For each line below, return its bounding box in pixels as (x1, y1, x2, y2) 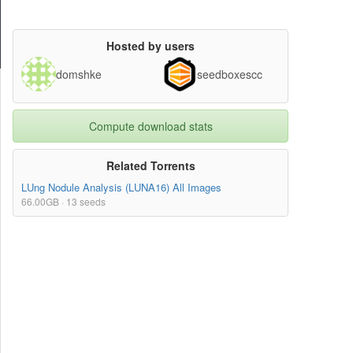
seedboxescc (197, 66, 262, 83)
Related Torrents (106, 158, 195, 174)
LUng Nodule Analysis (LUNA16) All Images (21, 180, 221, 195)
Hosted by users (106, 38, 195, 54)
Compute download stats (88, 118, 213, 135)
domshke (56, 66, 102, 83)
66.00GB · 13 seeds (21, 195, 106, 209)
